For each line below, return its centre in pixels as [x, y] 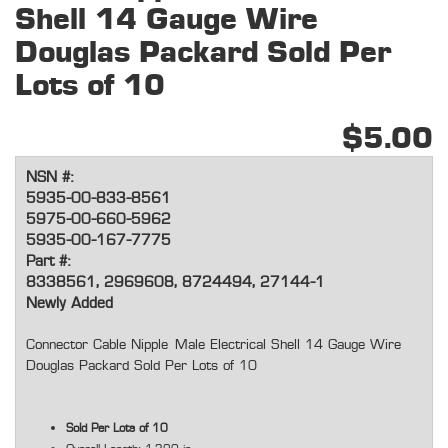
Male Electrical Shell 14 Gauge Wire [288, 345]
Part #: [48, 262]
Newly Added [69, 304]
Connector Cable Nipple [100, 345]
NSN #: [49, 178]
